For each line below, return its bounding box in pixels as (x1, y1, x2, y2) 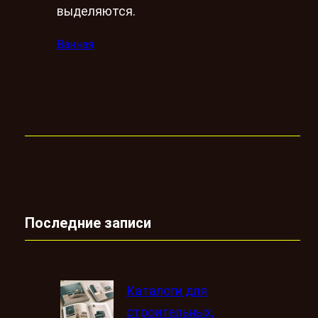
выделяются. (57, 4, 136, 19)
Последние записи (25, 214, 151, 231)
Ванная (57, 37, 94, 51)
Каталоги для (126, 283, 207, 298)
